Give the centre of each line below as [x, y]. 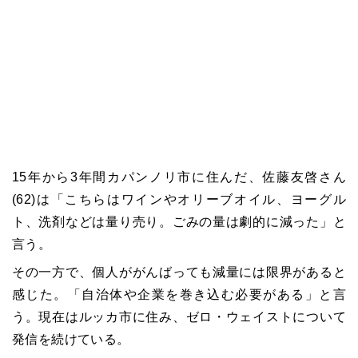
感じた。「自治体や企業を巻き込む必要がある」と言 [179, 295]
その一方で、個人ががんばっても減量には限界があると [179, 272]
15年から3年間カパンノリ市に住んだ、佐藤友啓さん [179, 177]
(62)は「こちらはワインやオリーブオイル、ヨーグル [179, 200]
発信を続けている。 [71, 340]
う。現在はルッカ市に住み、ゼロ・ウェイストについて [179, 317]
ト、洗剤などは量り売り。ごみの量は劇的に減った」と [179, 222]
